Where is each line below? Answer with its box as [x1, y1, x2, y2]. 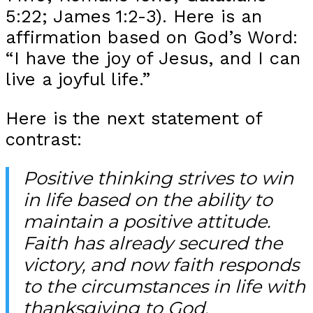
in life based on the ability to [23, 189, 272, 211]
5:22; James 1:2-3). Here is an [6, 5, 262, 27]
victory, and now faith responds [23, 254, 299, 276]
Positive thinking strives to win [23, 167, 293, 189]
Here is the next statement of [6, 107, 262, 129]
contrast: [6, 128, 82, 150]
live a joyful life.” [6, 68, 150, 89]
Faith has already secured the [23, 232, 282, 254]
